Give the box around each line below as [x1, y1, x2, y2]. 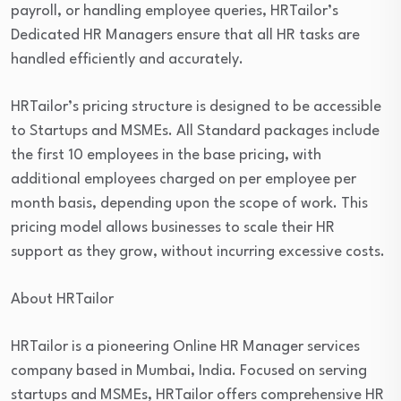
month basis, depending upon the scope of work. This [11, 196, 368, 211]
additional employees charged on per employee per [11, 172, 356, 187]
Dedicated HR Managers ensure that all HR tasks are [11, 28, 360, 43]
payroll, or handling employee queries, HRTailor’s [11, 4, 338, 19]
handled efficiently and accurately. [11, 52, 243, 67]
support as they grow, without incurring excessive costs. [11, 244, 385, 260]
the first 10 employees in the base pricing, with [11, 148, 321, 163]
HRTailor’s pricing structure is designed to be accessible [11, 99, 381, 115]
